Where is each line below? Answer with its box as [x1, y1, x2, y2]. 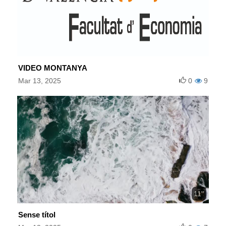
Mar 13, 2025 [18, 76, 61, 85]
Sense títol [18, 210, 55, 219]
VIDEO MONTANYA [18, 63, 87, 72]
